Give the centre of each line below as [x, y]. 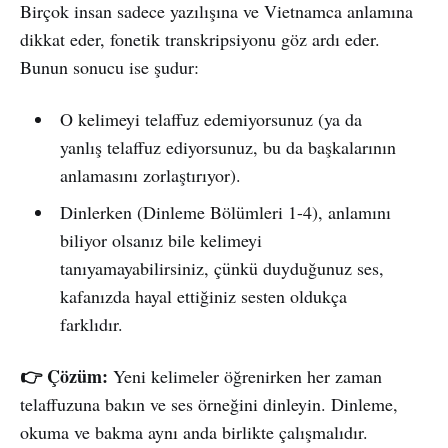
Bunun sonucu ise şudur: [109, 66]
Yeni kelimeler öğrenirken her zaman [245, 375]
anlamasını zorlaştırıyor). [150, 174]
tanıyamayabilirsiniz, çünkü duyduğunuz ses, [221, 267]
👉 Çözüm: [64, 375]
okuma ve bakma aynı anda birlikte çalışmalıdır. [194, 431]
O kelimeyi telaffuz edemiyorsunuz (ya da [210, 118]
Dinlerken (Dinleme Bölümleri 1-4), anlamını [225, 211]
